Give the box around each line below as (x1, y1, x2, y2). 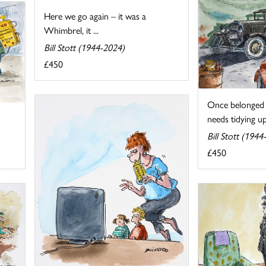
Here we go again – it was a (44, 9, 147, 23)
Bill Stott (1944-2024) (44, 40, 125, 55)
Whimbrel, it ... (44, 23, 99, 37)
